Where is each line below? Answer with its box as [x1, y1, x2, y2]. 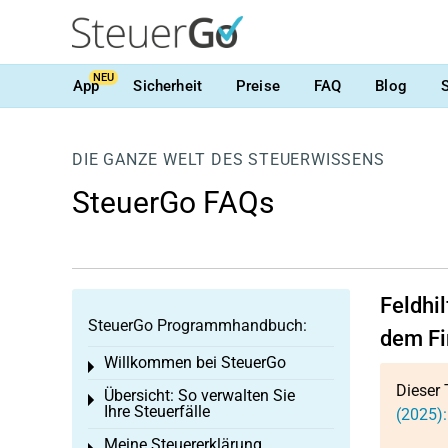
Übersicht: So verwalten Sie [104, 386, 295, 405]
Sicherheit [133, 76, 202, 95]
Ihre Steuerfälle [104, 402, 210, 421]
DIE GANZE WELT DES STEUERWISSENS [72, 150, 385, 169]
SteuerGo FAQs [72, 185, 274, 220]
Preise [235, 76, 280, 95]
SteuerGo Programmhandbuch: [88, 316, 307, 335]
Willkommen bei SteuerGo [104, 353, 286, 372]
